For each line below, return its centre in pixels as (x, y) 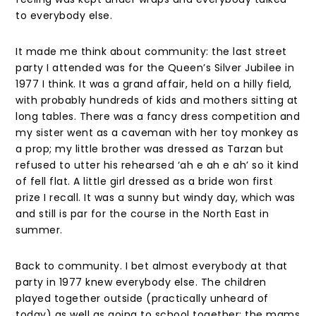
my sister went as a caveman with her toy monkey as (157, 133)
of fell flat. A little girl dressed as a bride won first (145, 181)
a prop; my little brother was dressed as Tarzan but (150, 149)
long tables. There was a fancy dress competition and (158, 116)
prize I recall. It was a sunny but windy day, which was (156, 197)
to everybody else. (64, 16)
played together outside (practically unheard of (142, 298)
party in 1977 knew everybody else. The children (141, 282)
